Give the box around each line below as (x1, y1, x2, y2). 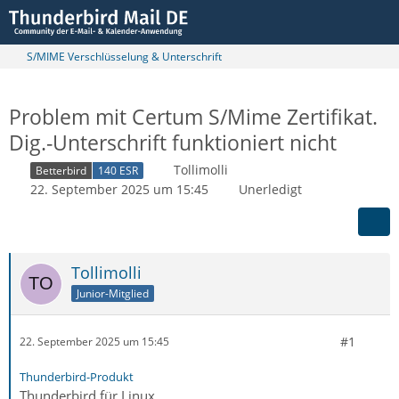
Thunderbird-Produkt (20, 368, 134, 385)
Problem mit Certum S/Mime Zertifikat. (9, 102, 378, 131)
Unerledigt (239, 180, 302, 198)
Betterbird (36, 162, 86, 178)
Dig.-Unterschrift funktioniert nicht (9, 128, 337, 157)
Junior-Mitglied (77, 285, 149, 301)
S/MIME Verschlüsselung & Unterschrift (27, 49, 222, 64)
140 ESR (98, 162, 138, 178)
